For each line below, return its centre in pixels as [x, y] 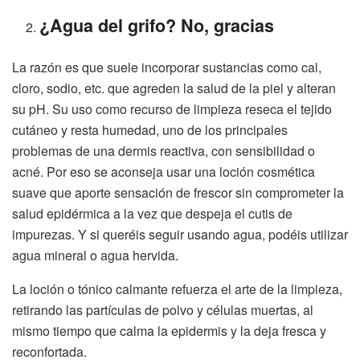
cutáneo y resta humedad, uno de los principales [150, 129]
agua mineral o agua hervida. [95, 255]
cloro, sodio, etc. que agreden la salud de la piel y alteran [174, 88]
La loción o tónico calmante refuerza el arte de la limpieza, [177, 288]
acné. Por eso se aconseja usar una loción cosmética [164, 171]
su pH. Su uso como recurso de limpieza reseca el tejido [172, 108]
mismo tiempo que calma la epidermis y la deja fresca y [169, 330]
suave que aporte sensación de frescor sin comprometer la [178, 192]
